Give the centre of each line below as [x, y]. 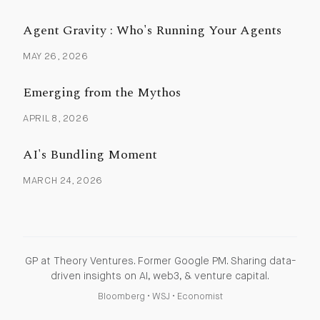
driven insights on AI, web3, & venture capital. [160, 276]
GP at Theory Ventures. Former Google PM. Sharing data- [160, 261]
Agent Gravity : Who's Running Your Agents [152, 30]
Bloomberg [121, 296]
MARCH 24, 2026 [63, 181]
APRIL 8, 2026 [56, 119]
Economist [200, 296]
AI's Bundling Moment [90, 154]
